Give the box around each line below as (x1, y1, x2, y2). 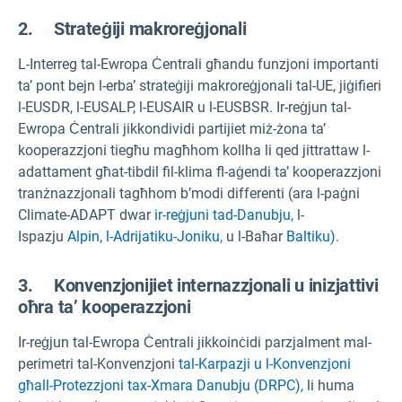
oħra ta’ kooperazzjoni (18, 296, 191, 319)
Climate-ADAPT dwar (18, 206, 154, 224)
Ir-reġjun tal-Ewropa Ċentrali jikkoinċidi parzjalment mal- (18, 334, 371, 352)
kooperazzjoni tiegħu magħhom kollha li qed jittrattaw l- (18, 142, 370, 160)
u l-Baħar (223, 228, 286, 246)
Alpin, (67, 228, 102, 246)
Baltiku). (286, 228, 339, 246)
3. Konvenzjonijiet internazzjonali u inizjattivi (18, 275, 379, 297)
